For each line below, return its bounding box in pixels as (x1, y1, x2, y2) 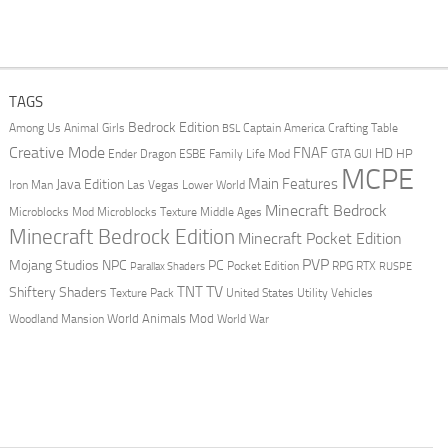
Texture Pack (109, 285, 174, 300)
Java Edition (55, 176, 124, 192)
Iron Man (8, 178, 53, 192)
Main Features (247, 175, 338, 193)
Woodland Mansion (8, 312, 104, 326)
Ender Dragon (107, 146, 176, 161)
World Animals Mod (106, 311, 214, 326)
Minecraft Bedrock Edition (8, 225, 235, 249)
